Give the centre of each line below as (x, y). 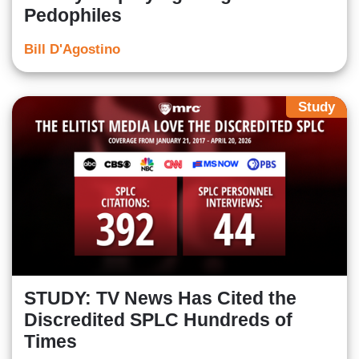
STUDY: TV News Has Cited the (160, 298)
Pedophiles (73, 16)
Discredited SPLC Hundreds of (158, 319)
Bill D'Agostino (72, 50)
